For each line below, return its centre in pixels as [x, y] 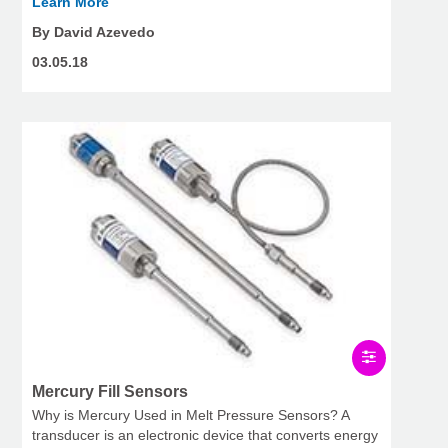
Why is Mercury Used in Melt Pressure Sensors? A [190, 415]
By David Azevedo [93, 32]
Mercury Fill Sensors [110, 392]
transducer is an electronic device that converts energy [205, 435]
